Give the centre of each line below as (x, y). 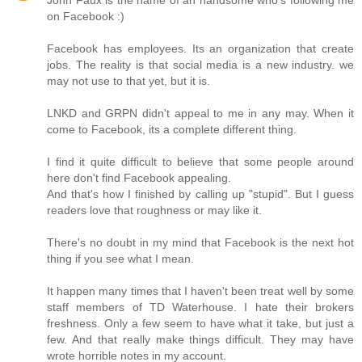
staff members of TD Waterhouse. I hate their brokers (200, 307)
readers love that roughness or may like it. (154, 210)
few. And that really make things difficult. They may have (200, 339)
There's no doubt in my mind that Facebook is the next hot (200, 242)
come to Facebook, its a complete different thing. (172, 129)
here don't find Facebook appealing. (139, 177)
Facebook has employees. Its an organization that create (200, 48)
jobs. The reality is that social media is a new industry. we (200, 64)
